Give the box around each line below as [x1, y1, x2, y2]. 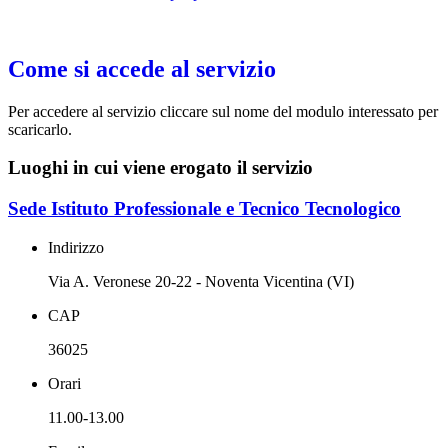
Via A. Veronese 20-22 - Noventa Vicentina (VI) [48, 272, 354, 290]
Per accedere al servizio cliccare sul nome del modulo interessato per [8, 102, 438, 120]
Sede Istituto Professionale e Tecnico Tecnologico [8, 198, 401, 220]
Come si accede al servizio [8, 55, 276, 82]
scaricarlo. [8, 120, 76, 138]
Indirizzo [48, 238, 104, 256]
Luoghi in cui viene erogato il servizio [8, 157, 313, 179]
